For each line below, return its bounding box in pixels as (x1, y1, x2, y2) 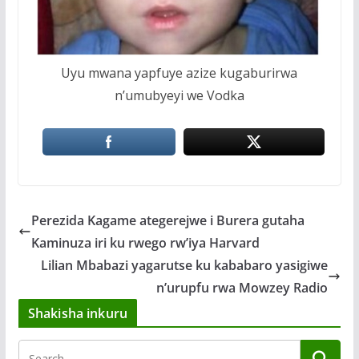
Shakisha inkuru (27, 304, 128, 322)
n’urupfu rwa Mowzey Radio (156, 278, 329, 296)
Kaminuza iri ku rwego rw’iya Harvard (30, 233, 260, 252)
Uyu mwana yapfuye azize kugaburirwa (61, 63, 298, 82)
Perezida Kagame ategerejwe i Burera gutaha (30, 211, 305, 229)
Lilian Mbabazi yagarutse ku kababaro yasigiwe (41, 256, 329, 274)
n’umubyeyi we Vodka (114, 86, 244, 104)
